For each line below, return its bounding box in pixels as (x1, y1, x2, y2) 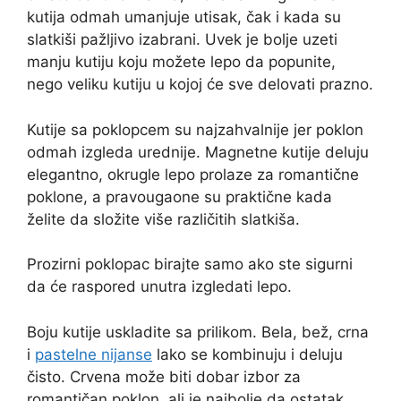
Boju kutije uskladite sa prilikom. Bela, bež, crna (27, 322, 369, 341)
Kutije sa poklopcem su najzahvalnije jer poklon (27, 120, 363, 139)
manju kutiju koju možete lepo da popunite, (27, 53, 336, 71)
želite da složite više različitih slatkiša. (27, 209, 300, 228)
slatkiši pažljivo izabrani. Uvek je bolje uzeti (27, 30, 337, 48)
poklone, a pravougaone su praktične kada (27, 187, 332, 206)
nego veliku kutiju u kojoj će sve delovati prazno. (27, 75, 373, 93)
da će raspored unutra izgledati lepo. (27, 277, 292, 295)
